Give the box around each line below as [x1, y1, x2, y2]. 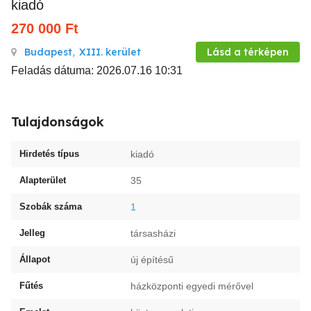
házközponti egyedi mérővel [131, 280, 253, 292]
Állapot [19, 254, 50, 264]
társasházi [131, 228, 176, 239]
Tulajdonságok [11, 114, 104, 130]
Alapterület [19, 175, 66, 185]
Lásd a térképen [207, 46, 289, 58]
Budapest [24, 46, 72, 58]
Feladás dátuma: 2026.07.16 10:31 [11, 65, 183, 76]
